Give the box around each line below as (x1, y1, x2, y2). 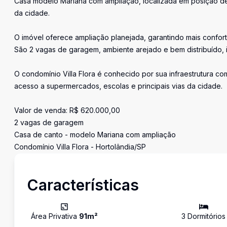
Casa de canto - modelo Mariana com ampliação (14, 130, 176, 139)
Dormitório (185, 212, 222, 220)
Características (27, 176, 139, 194)
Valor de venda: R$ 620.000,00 (14, 106, 120, 115)
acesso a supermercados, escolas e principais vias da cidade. (14, 82, 222, 90)
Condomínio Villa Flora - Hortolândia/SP (14, 142, 146, 151)
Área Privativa (31, 212, 79, 220)
